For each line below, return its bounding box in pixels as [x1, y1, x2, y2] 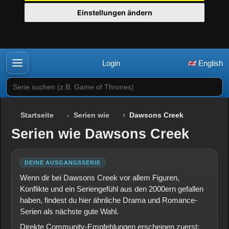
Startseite [20, 111, 54, 119]
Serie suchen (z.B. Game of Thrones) [6, 78, 131, 86]
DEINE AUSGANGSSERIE [25, 159, 101, 166]
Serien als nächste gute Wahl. [20, 207, 119, 216]
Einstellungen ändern [77, 8, 152, 17]
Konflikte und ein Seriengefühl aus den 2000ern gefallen [20, 185, 203, 193]
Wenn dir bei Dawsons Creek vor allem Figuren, [20, 173, 179, 182]
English [196, 58, 223, 67]
